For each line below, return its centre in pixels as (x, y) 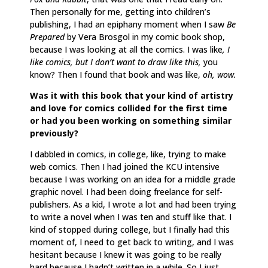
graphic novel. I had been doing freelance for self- (126, 191)
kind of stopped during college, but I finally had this (130, 229)
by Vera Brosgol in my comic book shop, (145, 36)
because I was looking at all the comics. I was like (126, 49)
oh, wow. (220, 74)
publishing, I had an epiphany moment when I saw (128, 24)
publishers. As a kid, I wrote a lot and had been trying (133, 204)
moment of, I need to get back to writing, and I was (132, 242)
